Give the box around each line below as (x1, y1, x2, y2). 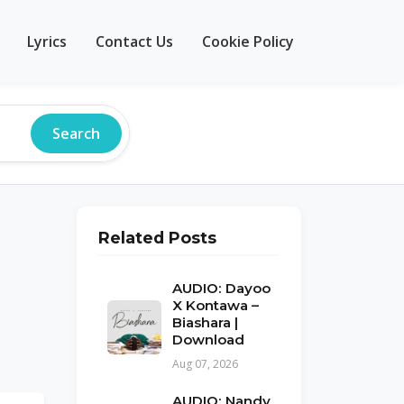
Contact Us (96, 31, 173, 51)
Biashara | (172, 314, 238, 331)
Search (52, 124, 100, 143)
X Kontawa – (172, 297, 259, 314)
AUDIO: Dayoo (172, 280, 271, 297)
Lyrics (27, 31, 67, 51)
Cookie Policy (202, 31, 294, 51)
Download (172, 331, 244, 348)
